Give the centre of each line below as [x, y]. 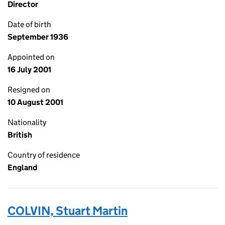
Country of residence [44, 155]
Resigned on [29, 90]
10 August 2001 [35, 102]
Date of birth [29, 24]
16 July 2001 [29, 70]
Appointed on [31, 57]
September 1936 [38, 37]
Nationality [27, 122]
